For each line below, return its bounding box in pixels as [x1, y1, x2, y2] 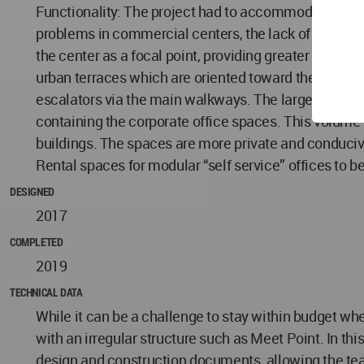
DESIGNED [10, 184, 54, 200]
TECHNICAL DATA [10, 284, 83, 301]
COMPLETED [10, 234, 63, 250]
